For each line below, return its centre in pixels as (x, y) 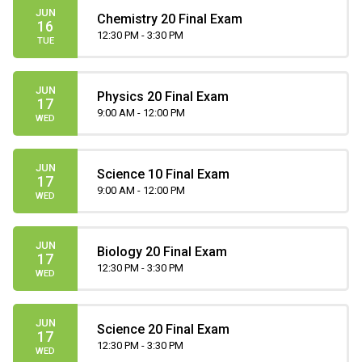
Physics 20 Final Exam (163, 96)
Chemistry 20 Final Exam (170, 19)
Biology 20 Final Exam (162, 251)
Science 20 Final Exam (163, 329)
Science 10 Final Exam (163, 174)
